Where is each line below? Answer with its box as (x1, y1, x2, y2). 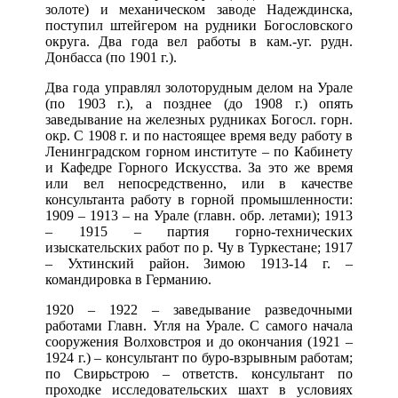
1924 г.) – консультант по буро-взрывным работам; (45, 350, 353, 366)
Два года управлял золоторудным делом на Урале (45, 80, 353, 96)
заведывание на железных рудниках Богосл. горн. (45, 112, 353, 128)
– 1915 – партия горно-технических (45, 224, 353, 240)
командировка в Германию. (45, 272, 211, 288)
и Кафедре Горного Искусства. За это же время (45, 160, 353, 176)
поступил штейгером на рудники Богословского (45, 18, 353, 34)
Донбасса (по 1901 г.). (45, 50, 177, 66)
